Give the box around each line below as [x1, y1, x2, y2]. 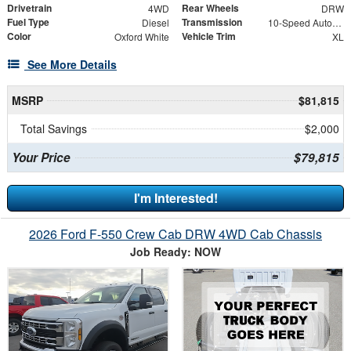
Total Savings [20, 120, 87, 136]
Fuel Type [7, 14, 49, 29]
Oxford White [114, 29, 169, 43]
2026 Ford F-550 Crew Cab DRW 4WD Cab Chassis [29, 224, 322, 243]
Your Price [11, 148, 71, 166]
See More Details [27, 56, 117, 72]
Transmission [182, 14, 242, 29]
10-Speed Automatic [331, 15, 342, 29]
